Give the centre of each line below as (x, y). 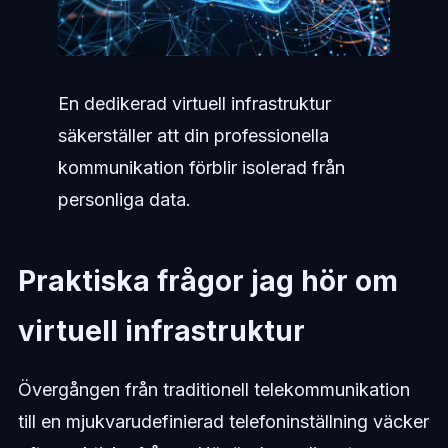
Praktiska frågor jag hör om (207, 280)
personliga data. (124, 199)
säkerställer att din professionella (193, 135)
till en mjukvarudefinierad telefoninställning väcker (223, 421)
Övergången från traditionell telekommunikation (213, 389)
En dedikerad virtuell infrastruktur (194, 103)
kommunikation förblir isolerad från (201, 167)
